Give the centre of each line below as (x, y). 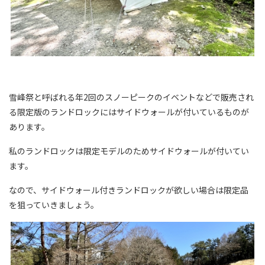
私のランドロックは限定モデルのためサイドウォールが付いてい (129, 151)
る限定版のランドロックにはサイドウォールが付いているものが (129, 112)
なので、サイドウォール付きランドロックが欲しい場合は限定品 (129, 190)
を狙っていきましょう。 (54, 205)
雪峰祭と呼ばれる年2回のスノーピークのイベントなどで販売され (131, 97)
